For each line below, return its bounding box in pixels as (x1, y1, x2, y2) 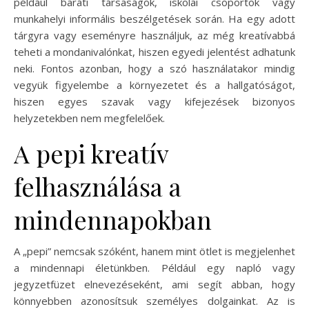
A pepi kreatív (14, 136, 168, 170)
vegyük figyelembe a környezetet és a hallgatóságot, (14, 77, 295, 92)
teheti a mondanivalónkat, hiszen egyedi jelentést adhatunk (14, 44, 295, 59)
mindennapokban (14, 202, 212, 236)
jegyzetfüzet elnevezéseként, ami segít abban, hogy (14, 277, 295, 291)
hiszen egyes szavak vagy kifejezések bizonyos (14, 94, 295, 108)
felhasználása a (14, 169, 181, 203)
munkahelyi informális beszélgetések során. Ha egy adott (14, 11, 295, 26)
